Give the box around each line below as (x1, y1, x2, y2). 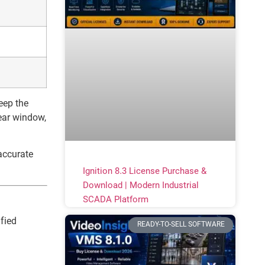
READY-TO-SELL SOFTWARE (137, 220, 225, 230)
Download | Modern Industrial (82, 180, 199, 192)
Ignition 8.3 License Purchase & (82, 166, 206, 178)
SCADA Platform (82, 194, 148, 206)
